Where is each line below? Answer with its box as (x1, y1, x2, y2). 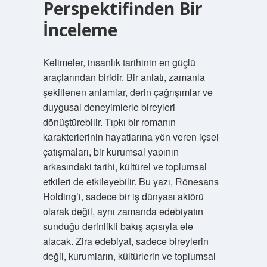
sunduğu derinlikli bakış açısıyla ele (42, 219, 193, 233)
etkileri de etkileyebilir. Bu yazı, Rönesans (42, 175, 219, 188)
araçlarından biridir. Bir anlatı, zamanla (42, 70, 205, 84)
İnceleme (42, 18, 117, 41)
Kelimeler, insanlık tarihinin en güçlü (42, 55, 195, 69)
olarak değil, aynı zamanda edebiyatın (42, 204, 203, 218)
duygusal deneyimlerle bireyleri (42, 100, 175, 114)
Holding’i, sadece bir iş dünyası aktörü (42, 190, 204, 203)
